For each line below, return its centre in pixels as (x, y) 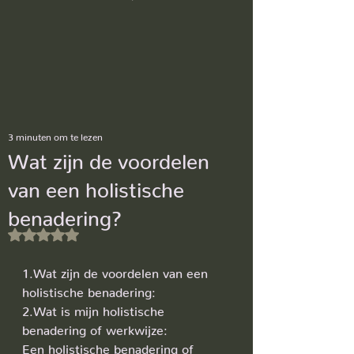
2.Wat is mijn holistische (95, 308)
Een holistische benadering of (110, 346)
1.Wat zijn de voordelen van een (117, 270)
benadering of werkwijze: (95, 327)
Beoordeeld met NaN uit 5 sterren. (139, 234)
